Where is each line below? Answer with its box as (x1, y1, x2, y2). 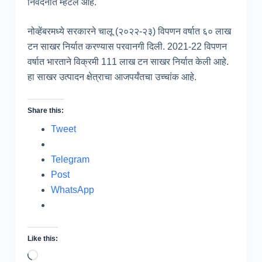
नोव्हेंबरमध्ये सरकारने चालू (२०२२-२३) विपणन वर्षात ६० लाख (27, 26, 231, 36)
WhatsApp (50, 184, 94, 195)
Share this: (27, 106, 64, 115)
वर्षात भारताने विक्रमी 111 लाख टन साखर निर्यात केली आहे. (27, 56, 229, 67)
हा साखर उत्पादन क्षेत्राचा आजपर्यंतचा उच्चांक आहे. (27, 71, 196, 82)
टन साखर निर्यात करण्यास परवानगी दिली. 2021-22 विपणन (27, 41, 227, 51)
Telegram (50, 154, 89, 164)
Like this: (27, 234, 58, 243)
